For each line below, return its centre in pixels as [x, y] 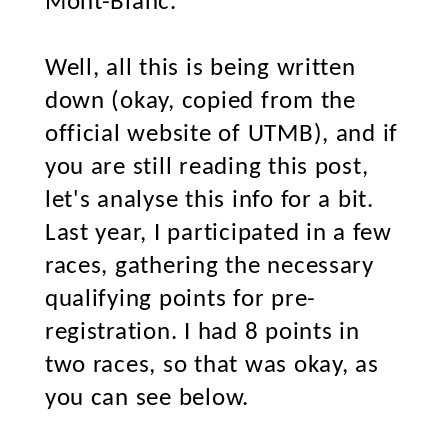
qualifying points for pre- [180, 299]
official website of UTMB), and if [221, 134]
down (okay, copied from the [200, 101]
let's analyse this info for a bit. [209, 200]
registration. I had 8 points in [202, 332]
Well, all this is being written [200, 68]
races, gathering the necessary [209, 266]
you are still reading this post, [206, 167]
